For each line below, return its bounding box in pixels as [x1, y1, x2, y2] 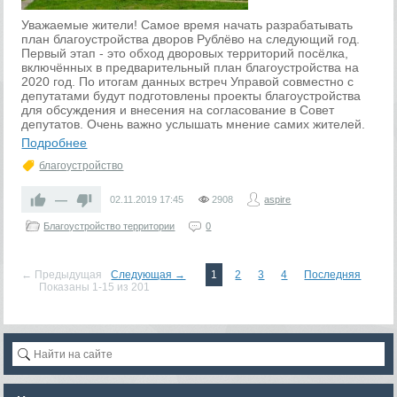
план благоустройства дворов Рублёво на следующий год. [21, 32, 361, 46]
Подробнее [21, 136, 88, 150]
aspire [264, 194, 292, 205]
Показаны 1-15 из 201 [39, 281, 151, 293]
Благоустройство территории [43, 221, 175, 231]
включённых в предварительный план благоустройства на [21, 60, 360, 74]
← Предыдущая [21, 269, 103, 281]
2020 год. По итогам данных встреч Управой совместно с [21, 74, 354, 89]
